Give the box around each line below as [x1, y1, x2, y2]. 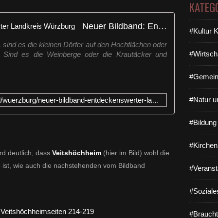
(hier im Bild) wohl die [103, 149, 169, 157]
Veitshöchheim [52, 149, 103, 157]
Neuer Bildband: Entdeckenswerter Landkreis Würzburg [158, 21, 167, 31]
